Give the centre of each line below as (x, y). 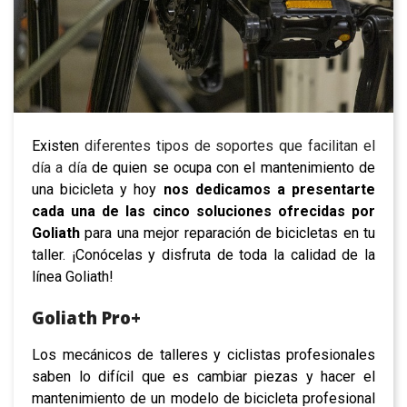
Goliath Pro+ (86, 317)
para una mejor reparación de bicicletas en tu (228, 233)
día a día (60, 167)
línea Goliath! (73, 276)
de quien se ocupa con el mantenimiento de (231, 167)
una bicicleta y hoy (98, 189)
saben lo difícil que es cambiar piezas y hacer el (203, 376)
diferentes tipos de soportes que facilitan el (230, 145)
